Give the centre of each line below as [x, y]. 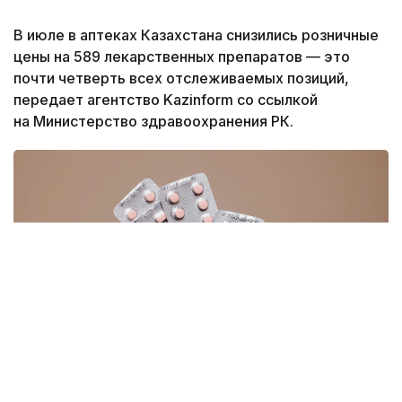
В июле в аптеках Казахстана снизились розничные [196, 35]
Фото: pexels [77, 390]
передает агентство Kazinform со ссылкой [166, 99]
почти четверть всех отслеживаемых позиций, [181, 78]
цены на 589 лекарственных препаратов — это [182, 56]
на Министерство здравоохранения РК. [153, 121]
